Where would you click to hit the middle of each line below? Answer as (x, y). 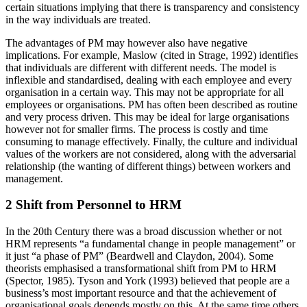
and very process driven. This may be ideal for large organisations (147, 116)
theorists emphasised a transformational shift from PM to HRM (141, 268)
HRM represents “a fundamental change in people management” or (150, 244)
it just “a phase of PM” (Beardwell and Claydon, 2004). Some (139, 256)
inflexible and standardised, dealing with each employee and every (149, 79)
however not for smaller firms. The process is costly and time (137, 129)
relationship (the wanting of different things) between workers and (148, 166)
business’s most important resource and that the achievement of (141, 293)
